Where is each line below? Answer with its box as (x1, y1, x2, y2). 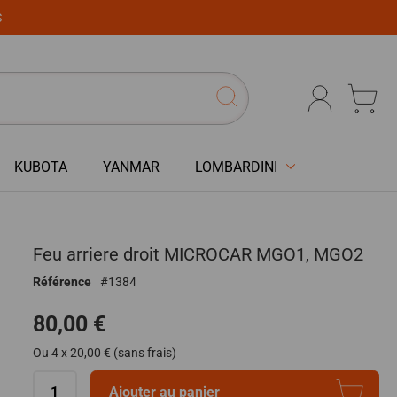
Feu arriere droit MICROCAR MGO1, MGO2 (32, 243, 363, 265)
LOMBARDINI (195, 158, 277, 175)
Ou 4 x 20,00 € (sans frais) (32, 345, 176, 360)
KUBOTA (14, 158, 67, 175)
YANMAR (103, 158, 160, 175)
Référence (32, 274, 91, 289)
